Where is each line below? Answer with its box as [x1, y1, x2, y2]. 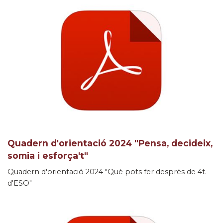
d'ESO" [7, 178, 32, 188]
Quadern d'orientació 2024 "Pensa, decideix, [7, 137, 213, 148]
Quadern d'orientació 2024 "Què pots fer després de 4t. [7, 167, 207, 176]
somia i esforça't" [7, 150, 88, 161]
